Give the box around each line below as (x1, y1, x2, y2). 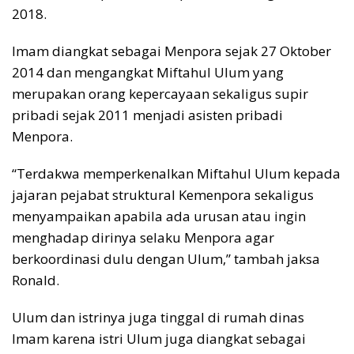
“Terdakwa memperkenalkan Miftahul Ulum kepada (12, 164, 341, 183)
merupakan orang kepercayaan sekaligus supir (12, 84, 308, 103)
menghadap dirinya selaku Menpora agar (12, 228, 274, 247)
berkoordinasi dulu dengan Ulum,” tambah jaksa (12, 249, 320, 268)
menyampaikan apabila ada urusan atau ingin (12, 206, 306, 225)
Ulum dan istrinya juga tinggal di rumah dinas (12, 307, 304, 326)
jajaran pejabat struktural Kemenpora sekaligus (12, 185, 314, 204)
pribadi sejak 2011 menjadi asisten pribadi (12, 105, 283, 124)
